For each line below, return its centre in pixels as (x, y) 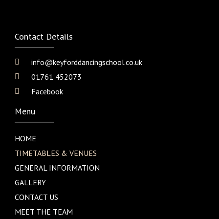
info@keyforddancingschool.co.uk (87, 62)
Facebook (47, 92)
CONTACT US (36, 197)
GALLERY (30, 183)
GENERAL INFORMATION (57, 168)
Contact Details (44, 37)
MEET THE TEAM (44, 212)
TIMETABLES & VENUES (56, 153)
